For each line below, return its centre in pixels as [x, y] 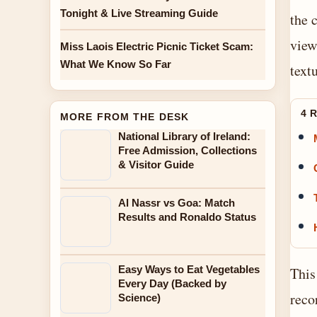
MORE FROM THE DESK [125, 117]
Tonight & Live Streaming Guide [139, 13]
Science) [139, 298]
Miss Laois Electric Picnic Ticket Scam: [157, 46]
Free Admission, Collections [188, 150]
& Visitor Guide [156, 165]
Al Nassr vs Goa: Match [177, 203]
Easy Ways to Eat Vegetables [189, 269]
